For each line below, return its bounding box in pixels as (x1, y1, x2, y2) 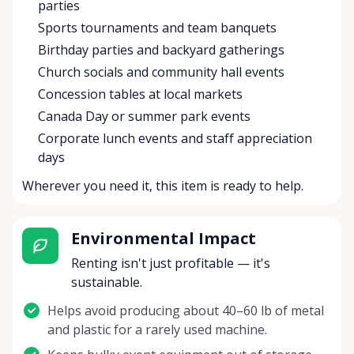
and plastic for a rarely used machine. (47, 321, 267, 339)
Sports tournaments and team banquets (38, 19, 277, 37)
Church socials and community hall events (38, 63, 284, 81)
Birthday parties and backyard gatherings (38, 41, 284, 59)
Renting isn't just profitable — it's (70, 254, 270, 273)
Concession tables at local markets (38, 85, 243, 104)
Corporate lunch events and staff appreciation (38, 130, 312, 148)
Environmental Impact (70, 228, 256, 250)
